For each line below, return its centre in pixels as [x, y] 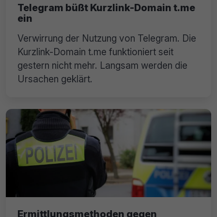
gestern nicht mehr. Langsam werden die [102, 65]
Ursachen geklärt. [55, 79]
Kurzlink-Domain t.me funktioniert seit [95, 52]
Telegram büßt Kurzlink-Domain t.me [106, 8]
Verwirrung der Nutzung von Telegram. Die [107, 38]
